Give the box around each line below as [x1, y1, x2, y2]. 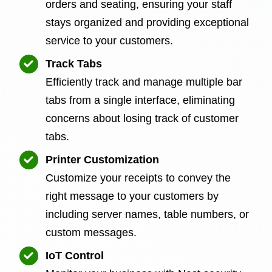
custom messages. [46, 226, 137, 239]
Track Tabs [46, 57, 103, 70]
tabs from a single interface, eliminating [46, 93, 236, 106]
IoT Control [46, 249, 104, 262]
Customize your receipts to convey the [46, 171, 231, 184]
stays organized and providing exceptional [46, 16, 250, 29]
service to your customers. [46, 34, 174, 47]
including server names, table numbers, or [46, 208, 250, 220]
